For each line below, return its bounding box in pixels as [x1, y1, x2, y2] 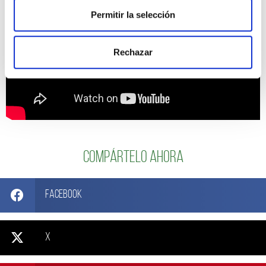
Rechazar [113, 47, 153, 58]
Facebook [45, 189, 83, 201]
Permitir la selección [91, 9, 175, 20]
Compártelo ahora [83, 149, 183, 166]
